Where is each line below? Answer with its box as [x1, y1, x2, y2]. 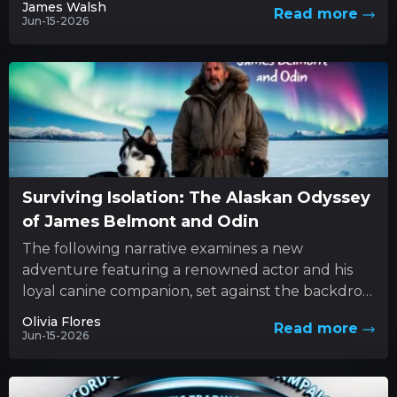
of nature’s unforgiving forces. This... [22, 303, 275, 321]
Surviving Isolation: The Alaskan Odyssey [22, 187, 370, 207]
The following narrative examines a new [22, 239, 303, 257]
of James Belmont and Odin [22, 211, 259, 231]
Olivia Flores [22, 313, 101, 330]
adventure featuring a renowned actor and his [22, 261, 353, 278]
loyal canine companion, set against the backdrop [22, 282, 372, 300]
